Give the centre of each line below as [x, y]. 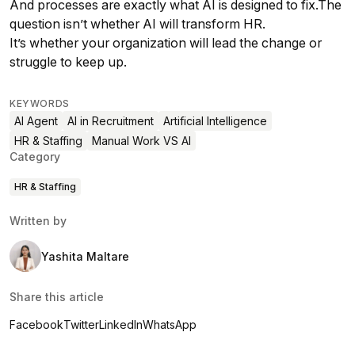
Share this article [57, 297]
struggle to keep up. [68, 62]
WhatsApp [170, 325]
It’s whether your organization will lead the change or [166, 43]
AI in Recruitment [111, 121]
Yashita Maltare [85, 257]
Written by [38, 221]
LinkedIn [121, 325]
